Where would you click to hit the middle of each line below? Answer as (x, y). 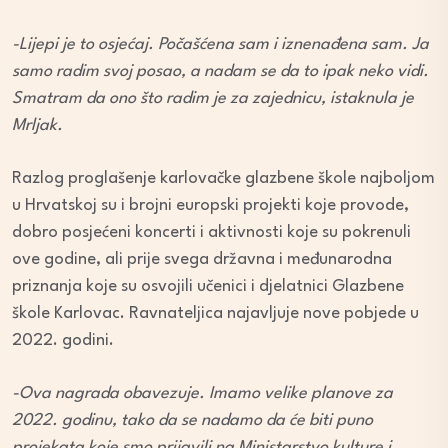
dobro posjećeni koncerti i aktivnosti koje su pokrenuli (211, 233)
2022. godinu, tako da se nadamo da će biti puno (192, 421)
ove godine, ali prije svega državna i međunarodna (202, 260)
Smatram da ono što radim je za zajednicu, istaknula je (213, 99)
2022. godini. (63, 341)
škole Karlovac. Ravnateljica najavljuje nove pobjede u (215, 314)
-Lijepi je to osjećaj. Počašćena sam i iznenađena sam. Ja (220, 45)
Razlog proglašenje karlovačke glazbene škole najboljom (223, 179)
